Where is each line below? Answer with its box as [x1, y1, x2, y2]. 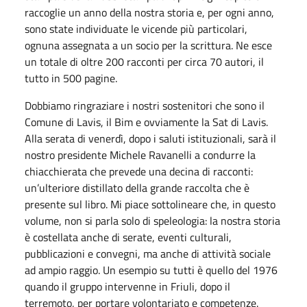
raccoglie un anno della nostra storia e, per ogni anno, [25, 3, 274, 21]
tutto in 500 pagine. [25, 69, 117, 86]
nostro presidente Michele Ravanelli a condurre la [25, 146, 256, 163]
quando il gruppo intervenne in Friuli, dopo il [25, 278, 230, 295]
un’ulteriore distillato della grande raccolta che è [25, 179, 249, 196]
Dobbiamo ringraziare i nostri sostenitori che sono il [25, 97, 265, 114]
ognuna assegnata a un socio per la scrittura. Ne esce [25, 36, 272, 53]
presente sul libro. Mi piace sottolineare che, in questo [25, 195, 275, 212]
